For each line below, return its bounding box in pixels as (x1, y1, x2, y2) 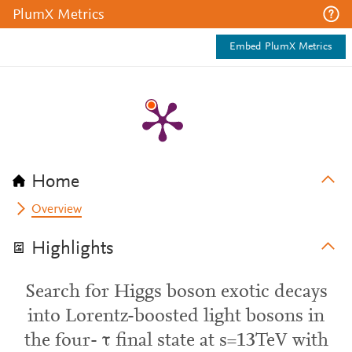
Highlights (31, 240, 114, 258)
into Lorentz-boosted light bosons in (27, 307, 324, 326)
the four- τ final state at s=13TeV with (24, 332, 328, 350)
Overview (31, 203, 82, 216)
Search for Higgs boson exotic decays (24, 283, 328, 302)
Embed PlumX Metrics (229, 42, 332, 53)
